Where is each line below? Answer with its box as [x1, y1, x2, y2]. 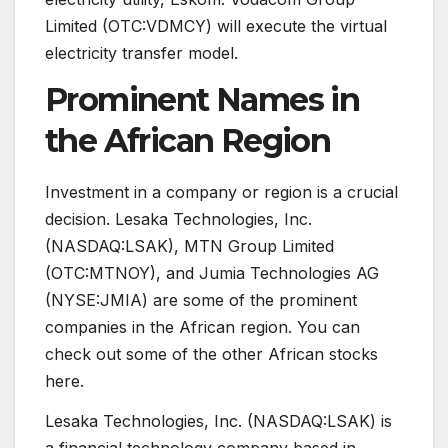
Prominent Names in [45, 80, 360, 120]
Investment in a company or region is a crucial [45, 182, 398, 203]
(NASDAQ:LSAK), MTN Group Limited [45, 236, 334, 257]
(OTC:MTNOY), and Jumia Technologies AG [45, 263, 379, 284]
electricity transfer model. [45, 42, 238, 63]
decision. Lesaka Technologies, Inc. [45, 209, 312, 230]
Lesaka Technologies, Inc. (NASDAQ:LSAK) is [45, 411, 392, 432]
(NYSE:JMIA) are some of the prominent [45, 290, 357, 311]
